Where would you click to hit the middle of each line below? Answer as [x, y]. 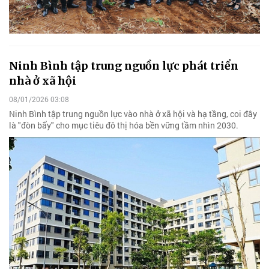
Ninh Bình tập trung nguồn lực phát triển [124, 65]
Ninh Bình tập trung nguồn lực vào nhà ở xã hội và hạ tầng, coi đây [133, 113]
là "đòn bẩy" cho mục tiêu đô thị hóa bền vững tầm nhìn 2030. [124, 125]
